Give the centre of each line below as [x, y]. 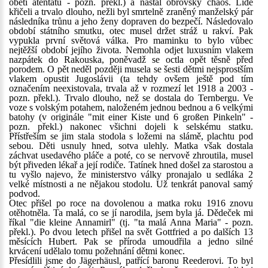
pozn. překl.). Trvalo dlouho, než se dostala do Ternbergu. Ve [131, 98]
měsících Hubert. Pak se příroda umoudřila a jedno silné [131, 241]
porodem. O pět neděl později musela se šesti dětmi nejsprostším [131, 69]
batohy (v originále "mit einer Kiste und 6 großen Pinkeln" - [131, 117]
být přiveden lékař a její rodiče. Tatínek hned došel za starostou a [131, 165]
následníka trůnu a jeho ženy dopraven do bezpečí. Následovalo [131, 21]
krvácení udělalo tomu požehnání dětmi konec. [97, 251]
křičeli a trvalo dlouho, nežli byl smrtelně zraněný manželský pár [131, 12]
